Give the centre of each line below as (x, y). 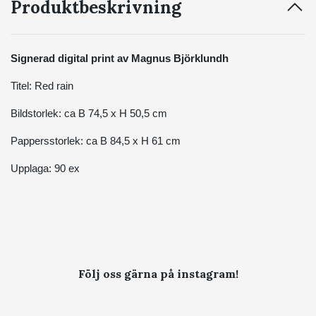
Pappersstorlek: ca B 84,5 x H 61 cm (96, 141)
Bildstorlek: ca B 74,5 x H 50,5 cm (89, 113)
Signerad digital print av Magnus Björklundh (120, 58)
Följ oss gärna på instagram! (158, 273)
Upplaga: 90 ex (45, 168)
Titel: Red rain (42, 86)
